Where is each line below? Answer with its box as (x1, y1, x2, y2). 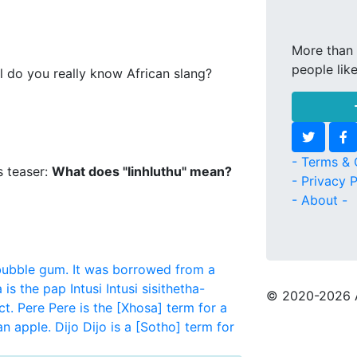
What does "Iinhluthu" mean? (52, 163, 232, 179)
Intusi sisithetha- (106, 280, 205, 296)
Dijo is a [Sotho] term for (83, 319, 234, 335)
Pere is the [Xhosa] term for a (49, 300, 227, 316)
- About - (292, 192, 347, 208)
